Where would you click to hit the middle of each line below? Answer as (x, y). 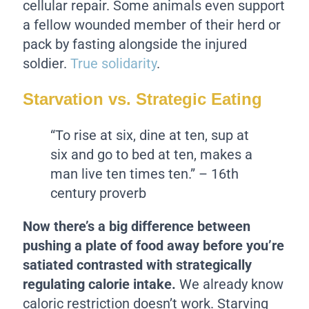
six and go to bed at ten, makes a (152, 154)
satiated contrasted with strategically (138, 265)
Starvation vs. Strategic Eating (143, 100)
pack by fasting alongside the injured (135, 44)
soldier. (47, 64)
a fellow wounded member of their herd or (152, 25)
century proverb (99, 193)
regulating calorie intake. (100, 284)
